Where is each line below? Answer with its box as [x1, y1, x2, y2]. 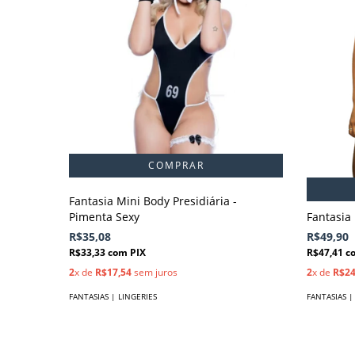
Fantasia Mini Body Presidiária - [69, 193, 237, 208]
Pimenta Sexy [69, 208, 139, 224]
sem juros [132, 265, 177, 279]
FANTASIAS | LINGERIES [69, 290, 157, 302]
